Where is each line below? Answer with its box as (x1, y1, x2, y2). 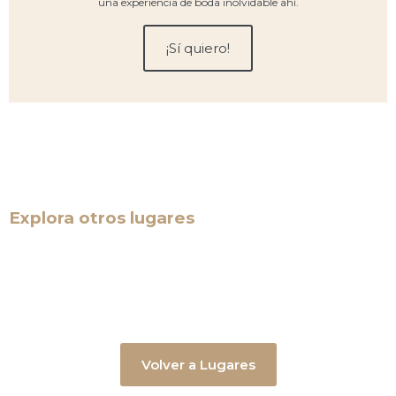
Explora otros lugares (9, 208, 194, 228)
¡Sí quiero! (166, 40, 230, 57)
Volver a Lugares (141, 356, 255, 373)
